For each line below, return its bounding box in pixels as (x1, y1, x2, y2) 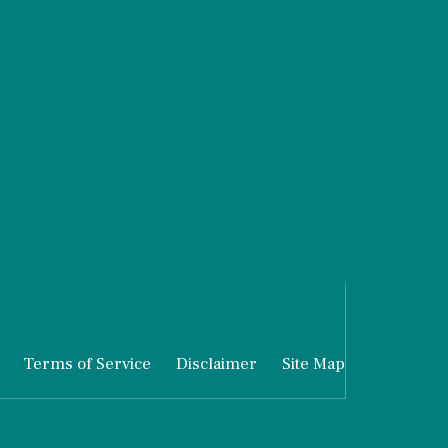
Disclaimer (176, 352, 257, 375)
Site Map (282, 352, 345, 375)
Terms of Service (23, 352, 151, 375)
